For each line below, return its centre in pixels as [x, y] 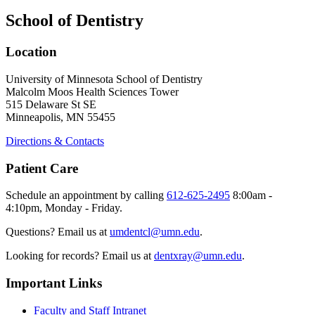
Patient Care [42, 168]
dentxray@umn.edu [198, 256]
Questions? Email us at [58, 232]
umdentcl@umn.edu [155, 232]
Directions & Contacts [55, 141]
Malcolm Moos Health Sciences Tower [92, 91]
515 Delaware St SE [51, 104]
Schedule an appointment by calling [86, 195]
